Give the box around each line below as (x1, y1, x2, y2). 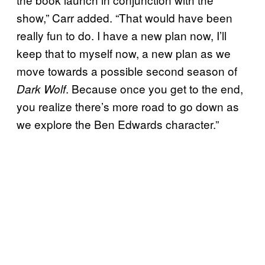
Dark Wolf (17, 81, 66, 97)
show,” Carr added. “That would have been (17, 9, 232, 26)
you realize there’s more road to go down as (17, 98, 239, 115)
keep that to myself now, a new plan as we (17, 45, 231, 62)
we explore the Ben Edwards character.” (17, 116, 219, 132)
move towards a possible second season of (17, 63, 237, 79)
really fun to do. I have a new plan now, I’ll (17, 27, 227, 44)
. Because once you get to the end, (66, 80, 243, 97)
